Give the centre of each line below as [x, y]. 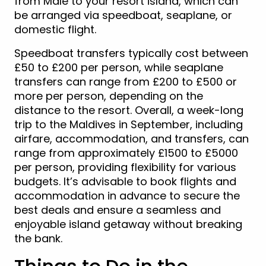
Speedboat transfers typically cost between [131, 53]
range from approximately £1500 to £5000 [126, 153]
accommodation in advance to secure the [127, 195]
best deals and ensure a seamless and [118, 210]
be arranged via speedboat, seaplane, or [123, 15]
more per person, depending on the [109, 96]
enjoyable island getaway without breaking [128, 224]
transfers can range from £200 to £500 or [126, 81]
